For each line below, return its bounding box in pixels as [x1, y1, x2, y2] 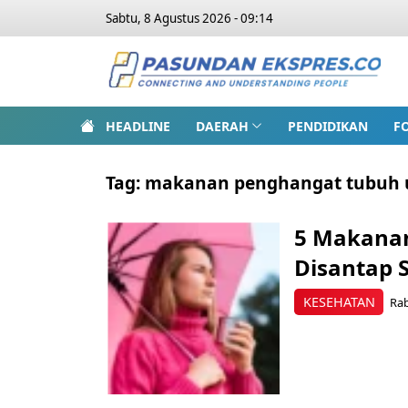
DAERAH [196, 117, 249, 135]
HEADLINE [106, 117, 170, 135]
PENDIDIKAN [287, 117, 368, 135]
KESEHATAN [302, 292, 375, 311]
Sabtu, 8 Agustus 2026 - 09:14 [106, 10, 273, 26]
